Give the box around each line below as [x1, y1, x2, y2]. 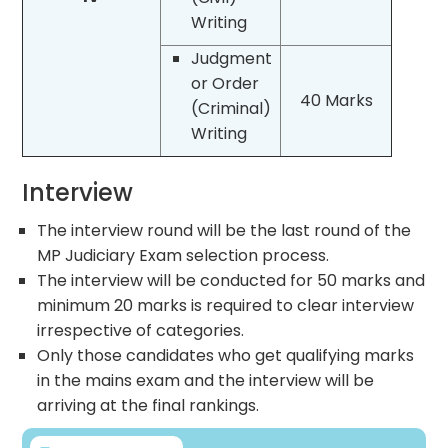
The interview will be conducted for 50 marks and [37, 268, 426, 292]
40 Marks [299, 88, 373, 112]
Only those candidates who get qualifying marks [37, 343, 415, 367]
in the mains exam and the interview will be [37, 368, 375, 392]
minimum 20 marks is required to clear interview [37, 293, 415, 317]
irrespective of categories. [37, 318, 245, 342]
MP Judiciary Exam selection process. [37, 243, 330, 267]
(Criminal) [191, 96, 272, 120]
